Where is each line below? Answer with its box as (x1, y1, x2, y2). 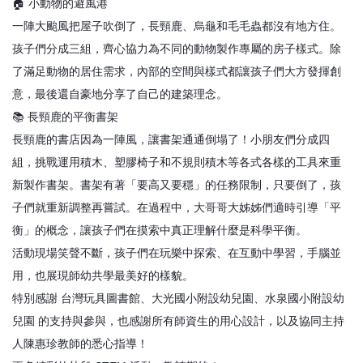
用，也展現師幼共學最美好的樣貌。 (12, 268, 194, 282)
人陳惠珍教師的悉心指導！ (12, 336, 148, 350)
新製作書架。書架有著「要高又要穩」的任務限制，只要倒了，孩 (12, 177, 341, 191)
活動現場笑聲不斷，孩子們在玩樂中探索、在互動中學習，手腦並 (12, 246, 341, 259)
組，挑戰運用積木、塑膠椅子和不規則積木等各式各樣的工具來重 (12, 155, 341, 169)
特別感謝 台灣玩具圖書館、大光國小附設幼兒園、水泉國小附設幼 (12, 291, 344, 305)
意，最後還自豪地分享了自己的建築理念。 (12, 87, 228, 100)
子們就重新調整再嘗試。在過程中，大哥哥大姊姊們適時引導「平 (12, 200, 341, 214)
